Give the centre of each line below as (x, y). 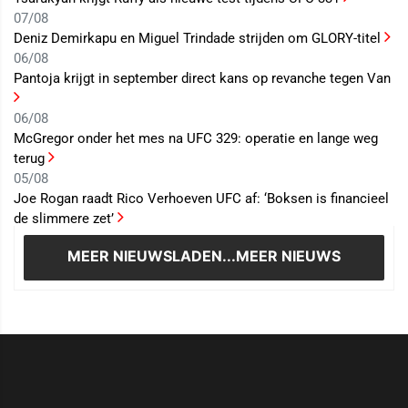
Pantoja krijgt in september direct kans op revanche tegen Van (202, 79)
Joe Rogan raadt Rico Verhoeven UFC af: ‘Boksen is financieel (201, 199)
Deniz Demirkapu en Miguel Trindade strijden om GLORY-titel (199, 39)
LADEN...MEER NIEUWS (256, 256)
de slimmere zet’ (66, 219)
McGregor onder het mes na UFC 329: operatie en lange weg (196, 139)
